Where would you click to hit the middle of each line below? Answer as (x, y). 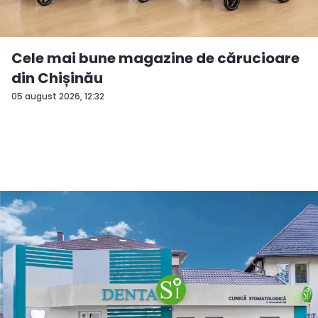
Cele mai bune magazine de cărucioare (155, 58)
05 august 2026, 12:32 (58, 96)
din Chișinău (57, 78)
